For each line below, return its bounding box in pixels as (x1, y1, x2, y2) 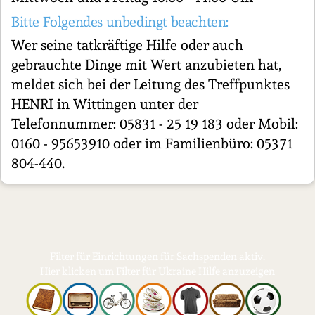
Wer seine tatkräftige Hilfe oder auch (11, 37, 243, 53)
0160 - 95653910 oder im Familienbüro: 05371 (11, 135, 292, 152)
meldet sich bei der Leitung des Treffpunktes (11, 76, 290, 93)
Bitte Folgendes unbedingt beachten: (11, 13, 229, 30)
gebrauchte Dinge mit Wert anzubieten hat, (11, 56, 281, 73)
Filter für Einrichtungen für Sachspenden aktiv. (50, 250, 265, 263)
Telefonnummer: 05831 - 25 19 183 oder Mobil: (11, 115, 298, 132)
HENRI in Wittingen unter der (11, 96, 198, 112)
